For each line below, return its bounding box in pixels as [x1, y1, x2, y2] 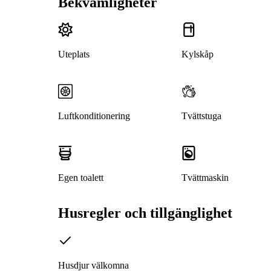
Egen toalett [58, 172, 103, 183]
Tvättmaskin [181, 172, 229, 183]
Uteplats [58, 49, 90, 60]
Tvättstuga [181, 111, 221, 122]
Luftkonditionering [58, 111, 130, 122]
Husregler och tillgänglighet [58, 205, 232, 221]
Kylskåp [181, 49, 214, 60]
